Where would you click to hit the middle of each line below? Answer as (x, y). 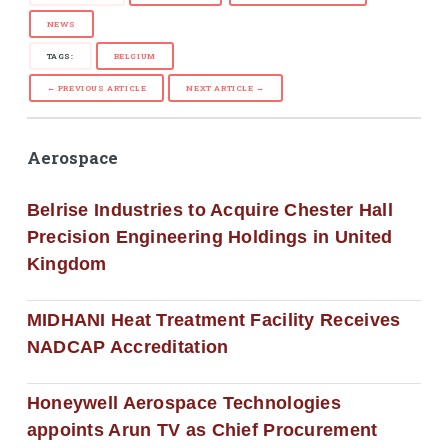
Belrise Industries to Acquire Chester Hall (209, 210)
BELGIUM (134, 55)
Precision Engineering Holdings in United (209, 237)
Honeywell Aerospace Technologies (184, 403)
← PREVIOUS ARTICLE (96, 87)
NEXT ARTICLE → (225, 87)
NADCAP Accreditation (127, 347)
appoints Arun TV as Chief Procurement (202, 430)
